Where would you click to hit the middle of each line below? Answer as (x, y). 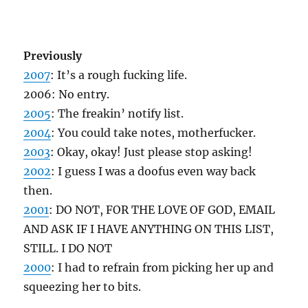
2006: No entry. (67, 94)
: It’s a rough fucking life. (119, 75)
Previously (53, 56)
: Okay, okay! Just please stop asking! (152, 152)
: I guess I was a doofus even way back (154, 171)
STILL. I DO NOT (68, 248)
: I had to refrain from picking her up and (163, 267)
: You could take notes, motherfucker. (154, 133)
